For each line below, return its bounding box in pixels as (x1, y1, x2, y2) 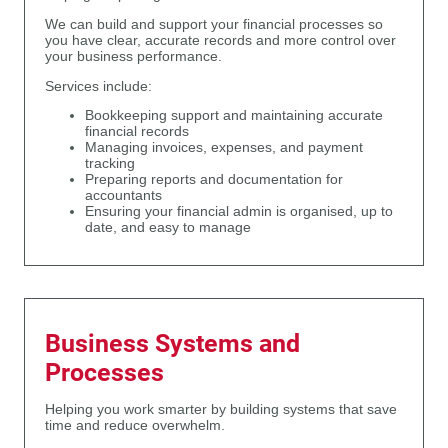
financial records (85, 124, 189, 140)
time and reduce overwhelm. (45, 417, 225, 433)
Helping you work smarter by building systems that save (45, 401, 397, 417)
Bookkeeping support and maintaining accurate (85, 108, 383, 124)
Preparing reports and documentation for (85, 172, 343, 188)
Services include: (45, 78, 152, 94)
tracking (85, 156, 135, 172)
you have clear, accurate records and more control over (45, 32, 396, 48)
